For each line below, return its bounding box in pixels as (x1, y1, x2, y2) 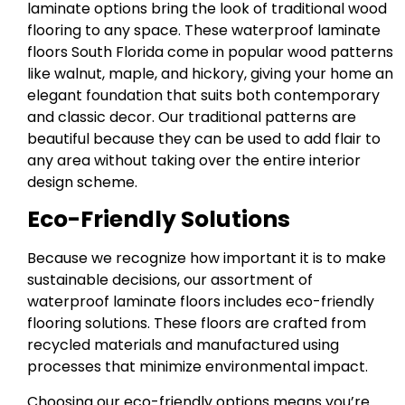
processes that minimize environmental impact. (27, 356, 368, 378)
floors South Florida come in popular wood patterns (27, 41, 393, 62)
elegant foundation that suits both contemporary (27, 84, 380, 106)
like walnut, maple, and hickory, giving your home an (27, 62, 393, 84)
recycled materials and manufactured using (27, 334, 339, 356)
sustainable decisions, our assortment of (27, 269, 313, 291)
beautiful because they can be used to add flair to (27, 127, 381, 149)
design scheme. (27, 171, 137, 193)
